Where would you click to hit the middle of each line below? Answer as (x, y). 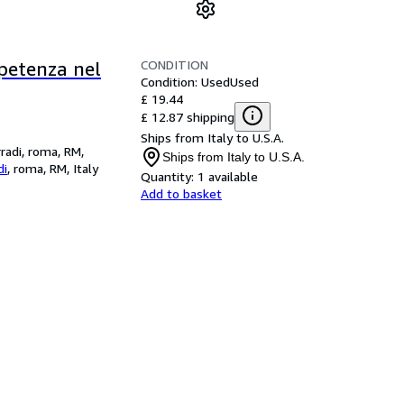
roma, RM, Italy (56, 168)
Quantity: (167, 176)
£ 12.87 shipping (188, 116)
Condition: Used (185, 82)
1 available (228, 176)
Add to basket (181, 193)
